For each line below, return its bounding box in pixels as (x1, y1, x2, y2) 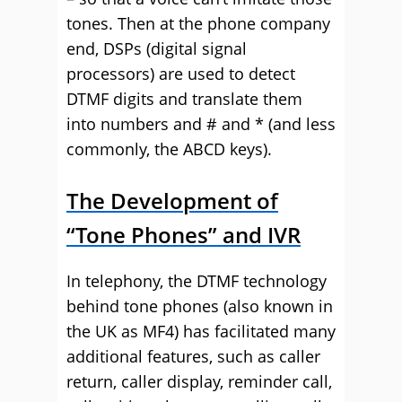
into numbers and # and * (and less (66, 113, 336, 135)
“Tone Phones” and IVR (66, 220, 301, 249)
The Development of (66, 186, 278, 215)
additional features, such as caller (66, 345, 320, 367)
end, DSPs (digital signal (66, 38, 247, 59)
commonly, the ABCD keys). (66, 138, 272, 160)
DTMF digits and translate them (66, 88, 302, 109)
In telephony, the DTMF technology (66, 270, 327, 292)
